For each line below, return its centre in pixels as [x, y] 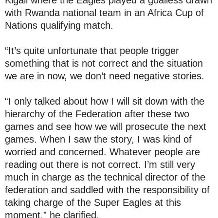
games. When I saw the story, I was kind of [98, 139]
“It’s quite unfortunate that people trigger [92, 51]
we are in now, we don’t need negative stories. [105, 76]
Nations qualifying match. [59, 25]
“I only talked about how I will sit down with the [105, 101]
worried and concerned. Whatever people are [102, 152]
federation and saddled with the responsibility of [107, 190]
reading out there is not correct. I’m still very [100, 164]
